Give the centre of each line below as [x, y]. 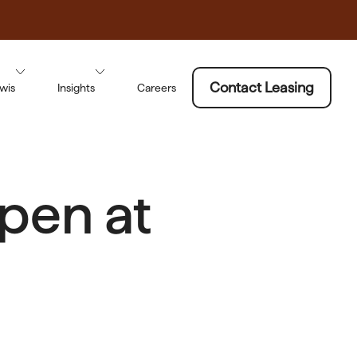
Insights [76, 88]
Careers [157, 88]
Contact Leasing [262, 87]
